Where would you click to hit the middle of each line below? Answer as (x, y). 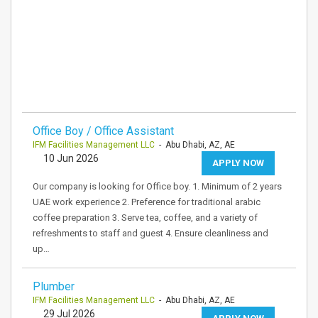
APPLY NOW (238, 163)
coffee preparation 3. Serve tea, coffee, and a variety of (145, 218)
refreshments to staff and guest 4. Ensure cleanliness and (150, 233)
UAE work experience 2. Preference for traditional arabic (147, 202)
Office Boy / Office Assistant (103, 131)
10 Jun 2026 (71, 158)
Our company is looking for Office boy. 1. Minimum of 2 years (157, 186)
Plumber (54, 286)
